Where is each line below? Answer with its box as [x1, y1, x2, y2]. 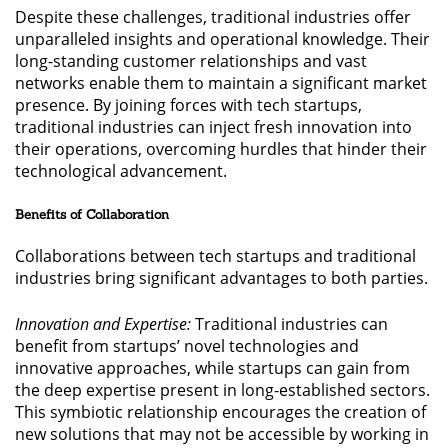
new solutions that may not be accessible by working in [15, 422, 429, 445]
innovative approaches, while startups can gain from [15, 356, 410, 379]
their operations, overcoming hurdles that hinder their [15, 137, 427, 160]
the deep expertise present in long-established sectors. [15, 378, 430, 401]
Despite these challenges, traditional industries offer [15, 5, 411, 28]
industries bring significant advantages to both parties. [15, 266, 428, 289]
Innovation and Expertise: [15, 312, 191, 335]
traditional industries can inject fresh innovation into [15, 115, 412, 138]
